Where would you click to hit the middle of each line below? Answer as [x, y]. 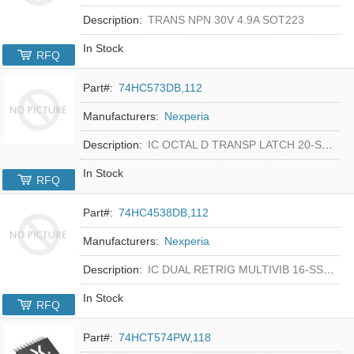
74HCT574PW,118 [165, 337]
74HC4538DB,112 [164, 212]
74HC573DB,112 [161, 87]
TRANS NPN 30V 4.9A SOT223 [226, 19]
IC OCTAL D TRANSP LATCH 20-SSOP [235, 144]
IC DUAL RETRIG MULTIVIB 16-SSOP [236, 269]
